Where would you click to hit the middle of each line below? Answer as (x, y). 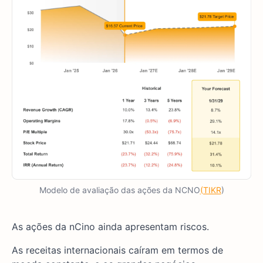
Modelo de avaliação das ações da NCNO (119, 190)
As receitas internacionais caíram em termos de (117, 250)
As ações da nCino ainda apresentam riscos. (110, 227)
